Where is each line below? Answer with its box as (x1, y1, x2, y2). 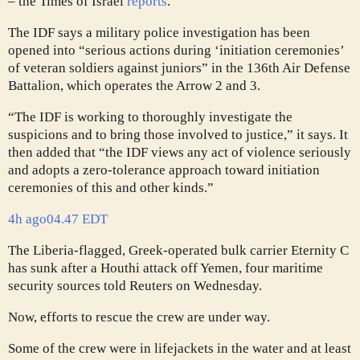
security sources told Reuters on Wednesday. (8, 278, 262, 294)
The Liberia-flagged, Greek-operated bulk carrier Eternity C (8, 243, 349, 259)
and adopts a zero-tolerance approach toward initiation (8, 162, 320, 178)
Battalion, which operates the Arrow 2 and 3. (8, 78, 260, 94)
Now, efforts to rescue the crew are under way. (8, 309, 270, 325)
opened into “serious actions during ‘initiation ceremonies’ (8, 43, 344, 59)
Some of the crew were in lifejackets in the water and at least (8, 341, 351, 357)
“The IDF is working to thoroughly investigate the (8, 109, 292, 125)
